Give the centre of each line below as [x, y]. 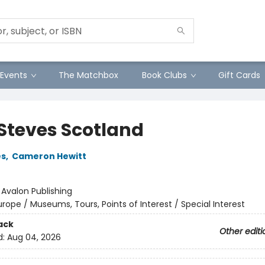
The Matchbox [88, 75]
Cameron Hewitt [49, 156]
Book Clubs [164, 75]
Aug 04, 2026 [34, 237]
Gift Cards [239, 75]
